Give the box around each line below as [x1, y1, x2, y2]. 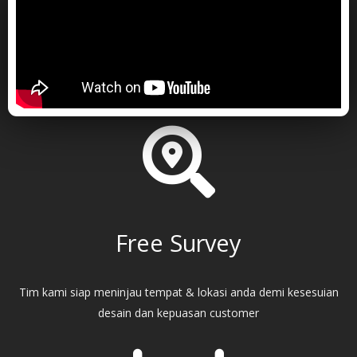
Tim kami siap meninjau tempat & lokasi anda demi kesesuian [18, 284, 339, 300]
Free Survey [116, 227, 241, 258]
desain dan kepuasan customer [98, 305, 259, 320]
